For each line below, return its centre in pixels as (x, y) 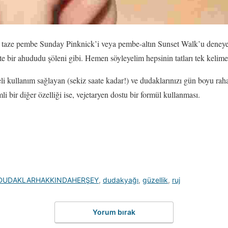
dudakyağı (121, 180)
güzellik (155, 180)
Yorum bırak (114, 212)
